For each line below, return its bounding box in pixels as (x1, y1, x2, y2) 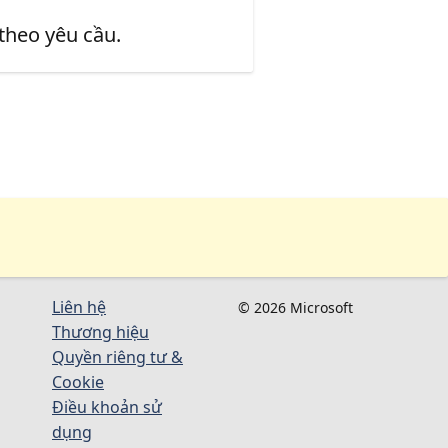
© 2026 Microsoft (237, 297, 353, 317)
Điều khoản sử (52, 395, 162, 418)
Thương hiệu (52, 320, 149, 343)
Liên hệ (52, 295, 106, 318)
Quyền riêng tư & (52, 345, 183, 368)
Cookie (52, 370, 104, 393)
